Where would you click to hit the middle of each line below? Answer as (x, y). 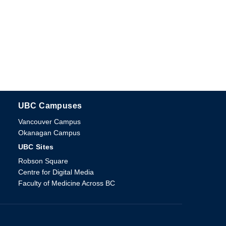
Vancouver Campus (49, 122)
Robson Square (43, 161)
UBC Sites (36, 147)
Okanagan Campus (49, 133)
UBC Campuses (50, 106)
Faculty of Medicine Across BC (66, 183)
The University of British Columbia (119, 106)
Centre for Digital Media (56, 172)
